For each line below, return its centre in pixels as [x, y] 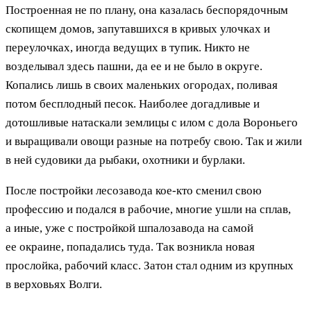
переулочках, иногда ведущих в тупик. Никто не [128, 47]
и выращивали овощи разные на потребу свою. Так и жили [154, 141]
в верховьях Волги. [54, 284]
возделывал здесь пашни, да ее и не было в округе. [134, 66]
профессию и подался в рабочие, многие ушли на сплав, [148, 209]
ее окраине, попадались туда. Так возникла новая [130, 246]
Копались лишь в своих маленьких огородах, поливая [142, 85]
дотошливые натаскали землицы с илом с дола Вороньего [152, 122]
